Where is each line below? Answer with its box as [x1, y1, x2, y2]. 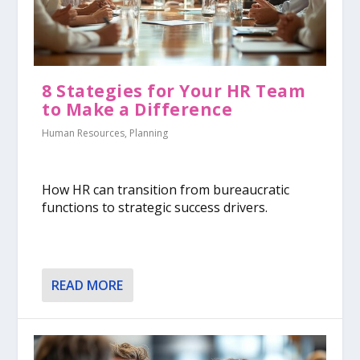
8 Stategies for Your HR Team [42, 79, 306, 102]
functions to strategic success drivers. [42, 198, 268, 216]
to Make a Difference [42, 97, 233, 121]
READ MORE [51, 276, 124, 295]
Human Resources [42, 125, 125, 140]
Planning [129, 125, 169, 140]
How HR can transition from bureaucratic [42, 180, 290, 198]
